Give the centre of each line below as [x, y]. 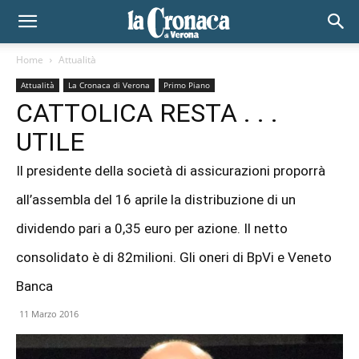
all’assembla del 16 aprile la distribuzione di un [156, 200]
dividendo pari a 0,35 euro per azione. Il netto [152, 228]
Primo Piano [187, 85]
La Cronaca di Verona [109, 85]
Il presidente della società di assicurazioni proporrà [171, 171]
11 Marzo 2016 [49, 314]
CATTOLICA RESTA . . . [147, 113]
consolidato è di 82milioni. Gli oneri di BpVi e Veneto [174, 257]
